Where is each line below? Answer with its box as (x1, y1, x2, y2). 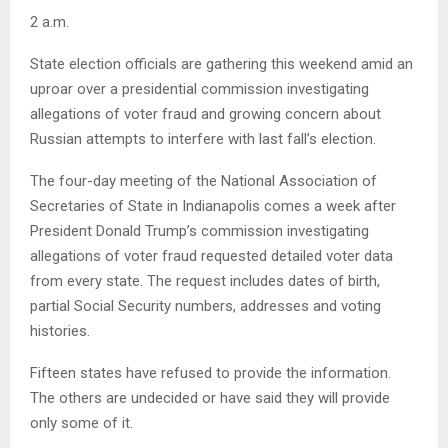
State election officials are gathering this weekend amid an (30, 55, 413, 74)
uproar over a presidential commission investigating (30, 80, 369, 99)
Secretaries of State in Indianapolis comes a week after (30, 197, 396, 216)
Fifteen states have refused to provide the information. (30, 364, 391, 383)
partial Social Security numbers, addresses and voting (30, 297, 381, 316)
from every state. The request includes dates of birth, (30, 272, 380, 291)
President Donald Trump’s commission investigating (30, 222, 369, 241)
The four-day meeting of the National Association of (30, 172, 377, 191)
